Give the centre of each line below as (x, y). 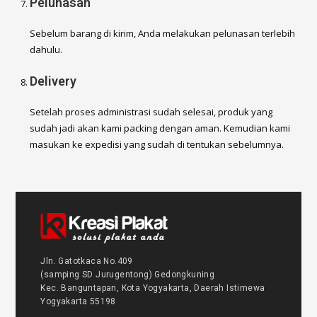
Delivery (53, 81)
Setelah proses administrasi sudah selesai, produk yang (151, 111)
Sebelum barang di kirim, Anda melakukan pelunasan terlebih (163, 33)
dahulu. (46, 49)
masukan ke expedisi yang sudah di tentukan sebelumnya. (157, 144)
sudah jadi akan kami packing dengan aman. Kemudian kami (160, 128)
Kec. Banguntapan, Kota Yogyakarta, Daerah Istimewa (153, 288)
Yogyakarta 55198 (78, 301)
